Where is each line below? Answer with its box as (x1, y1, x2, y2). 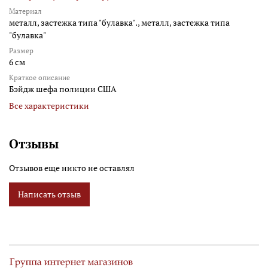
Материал (9, 7, 42, 16)
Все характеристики (9, 100, 89, 112)
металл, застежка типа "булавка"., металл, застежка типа (9, 17, 230, 29)
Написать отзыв (18, 188, 81, 200)
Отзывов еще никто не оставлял (9, 162, 135, 174)
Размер (9, 46, 33, 56)
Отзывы (9, 135, 59, 153)
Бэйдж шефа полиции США (9, 83, 117, 95)
